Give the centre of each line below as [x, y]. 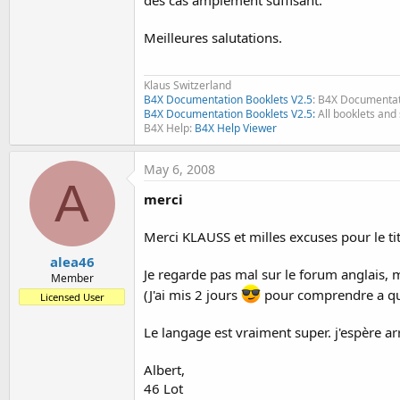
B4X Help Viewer [236, 128]
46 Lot [163, 388]
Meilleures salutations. [213, 37]
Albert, [164, 369]
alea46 [72, 262]
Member [72, 278]
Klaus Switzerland [187, 85]
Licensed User [72, 297]
